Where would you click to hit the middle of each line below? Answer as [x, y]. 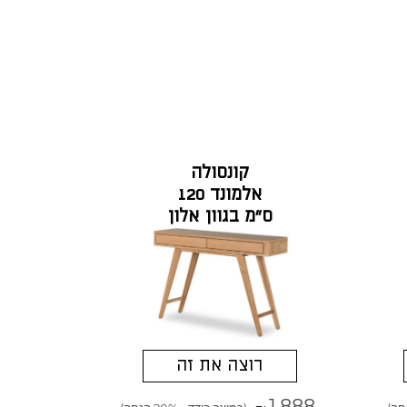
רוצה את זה [220, 365]
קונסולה [219, 174]
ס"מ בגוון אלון [219, 217]
